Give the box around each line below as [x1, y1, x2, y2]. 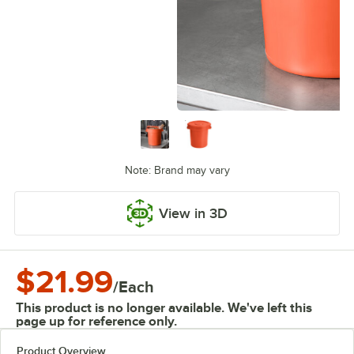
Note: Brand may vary [124, 164, 230, 176]
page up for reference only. [16, 314, 177, 329]
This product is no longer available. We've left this [16, 300, 312, 315]
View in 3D [158, 205, 228, 221]
